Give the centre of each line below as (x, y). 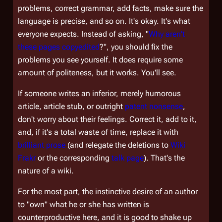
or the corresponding (74, 158)
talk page (128, 158)
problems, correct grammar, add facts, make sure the (111, 8)
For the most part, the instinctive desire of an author (108, 192)
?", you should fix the (136, 47)
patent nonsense (154, 106)
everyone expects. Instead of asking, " (83, 34)
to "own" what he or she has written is (83, 204)
